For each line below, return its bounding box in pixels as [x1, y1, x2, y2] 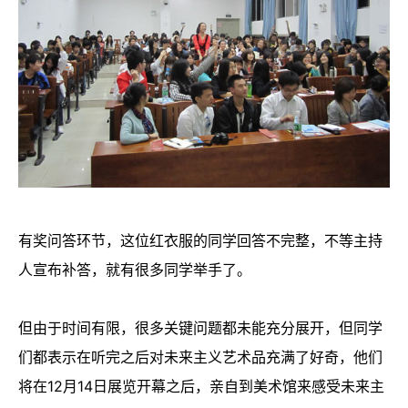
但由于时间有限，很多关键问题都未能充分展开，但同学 [18, 319, 382, 338]
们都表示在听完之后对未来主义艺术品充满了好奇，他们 [18, 348, 382, 367]
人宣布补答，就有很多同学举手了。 [18, 260, 251, 280]
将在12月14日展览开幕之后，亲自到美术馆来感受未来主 [18, 377, 384, 396]
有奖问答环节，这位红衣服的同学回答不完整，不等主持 [18, 231, 382, 250]
